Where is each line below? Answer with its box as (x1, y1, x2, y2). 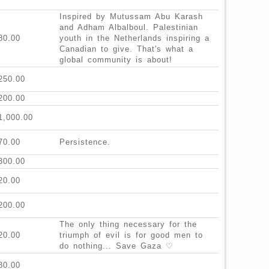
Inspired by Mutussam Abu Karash (59, 12, 203, 22)
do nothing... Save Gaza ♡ (59, 241, 174, 251)
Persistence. (59, 138, 110, 147)
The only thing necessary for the (59, 220, 197, 229)
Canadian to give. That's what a (59, 44, 193, 54)
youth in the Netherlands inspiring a (59, 34, 210, 43)
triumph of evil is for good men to (59, 231, 203, 240)
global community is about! (59, 55, 172, 65)
